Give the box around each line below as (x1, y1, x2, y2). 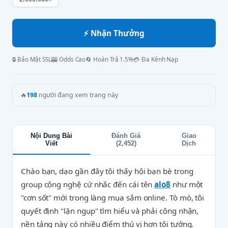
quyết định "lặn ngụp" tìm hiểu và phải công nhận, (21, 206, 199, 216)
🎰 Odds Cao (51, 55, 86, 63)
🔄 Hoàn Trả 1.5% (85, 55, 134, 63)
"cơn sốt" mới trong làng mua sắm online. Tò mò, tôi (21, 192, 205, 203)
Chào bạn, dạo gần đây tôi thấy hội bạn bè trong (21, 166, 193, 176)
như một (170, 179, 203, 189)
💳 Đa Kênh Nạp (133, 55, 179, 63)
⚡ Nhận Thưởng (83, 28, 145, 38)
